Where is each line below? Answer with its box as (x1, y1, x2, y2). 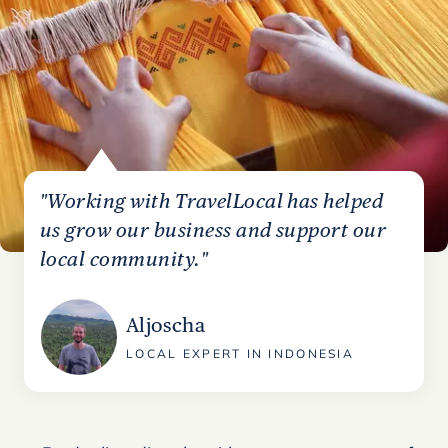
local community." (40, 247, 209, 271)
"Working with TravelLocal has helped (40, 189, 384, 213)
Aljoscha (126, 313, 206, 337)
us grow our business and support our (40, 218, 387, 242)
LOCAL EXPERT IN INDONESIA (126, 346, 354, 361)
